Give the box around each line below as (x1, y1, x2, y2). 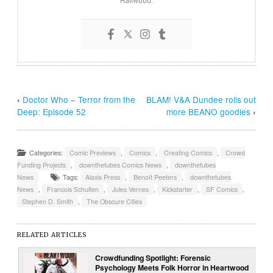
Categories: (29, 148, 65, 158)
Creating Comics (164, 148, 213, 158)
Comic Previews (69, 148, 116, 158)
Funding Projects (17, 160, 66, 170)
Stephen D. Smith (22, 197, 74, 207)
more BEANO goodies (166, 105, 250, 118)
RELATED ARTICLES (17, 231, 88, 239)
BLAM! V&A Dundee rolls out (146, 93, 256, 106)
